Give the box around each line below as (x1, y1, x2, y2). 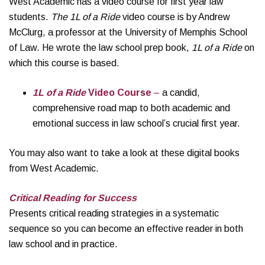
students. (9, 12, 51, 22)
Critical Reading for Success (9, 193, 137, 203)
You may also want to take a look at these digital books (9, 148, 240, 158)
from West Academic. (9, 163, 99, 173)
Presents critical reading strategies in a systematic (9, 208, 219, 218)
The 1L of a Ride (51, 12, 120, 22)
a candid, (162, 88, 200, 98)
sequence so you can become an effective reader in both (9, 224, 243, 234)
